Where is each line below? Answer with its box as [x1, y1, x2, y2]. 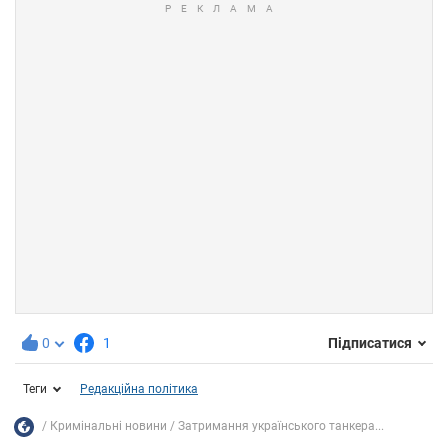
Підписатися [328, 335, 412, 352]
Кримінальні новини [50, 419, 167, 434]
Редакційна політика [80, 381, 198, 396]
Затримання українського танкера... [178, 419, 384, 434]
